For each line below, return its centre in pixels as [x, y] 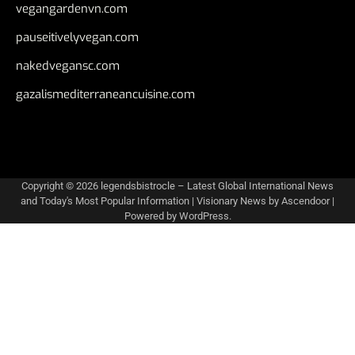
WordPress [204, 216]
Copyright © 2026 [61, 186]
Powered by [151, 216]
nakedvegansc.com [68, 66]
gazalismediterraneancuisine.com [105, 94]
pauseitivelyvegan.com [77, 37]
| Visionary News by [235, 201]
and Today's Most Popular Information [105, 201]
